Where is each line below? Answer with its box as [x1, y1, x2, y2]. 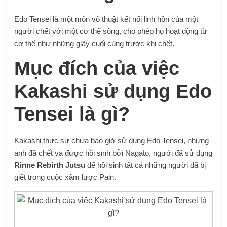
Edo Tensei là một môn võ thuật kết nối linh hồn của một [14, 15, 199, 24]
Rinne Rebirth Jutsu [14, 161, 86, 170]
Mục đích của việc [14, 58, 180, 80]
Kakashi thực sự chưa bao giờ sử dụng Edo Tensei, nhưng [14, 136, 209, 145]
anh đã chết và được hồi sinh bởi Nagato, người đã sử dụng [14, 148, 213, 158]
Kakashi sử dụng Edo [14, 81, 212, 102]
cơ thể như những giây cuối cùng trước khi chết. [14, 39, 175, 48]
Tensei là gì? [14, 103, 130, 125]
